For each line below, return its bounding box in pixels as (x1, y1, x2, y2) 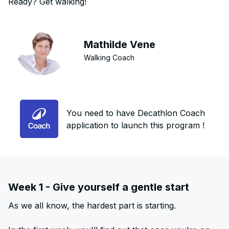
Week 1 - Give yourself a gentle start (8, 181, 189, 193)
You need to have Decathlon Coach (66, 107, 205, 118)
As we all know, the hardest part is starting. (8, 200, 176, 211)
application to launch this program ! (66, 120, 205, 130)
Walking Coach (84, 53, 135, 62)
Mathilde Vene (84, 38, 156, 51)
